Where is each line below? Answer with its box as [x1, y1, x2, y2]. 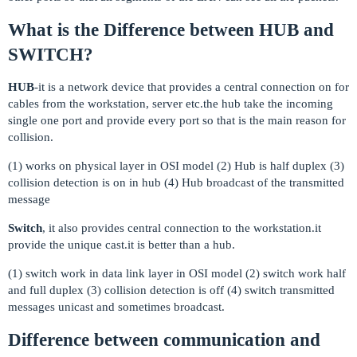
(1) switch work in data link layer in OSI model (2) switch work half [8, 267, 346, 280]
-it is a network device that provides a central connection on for [34, 80, 349, 94]
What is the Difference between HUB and [8, 20, 334, 41]
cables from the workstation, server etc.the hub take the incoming [8, 97, 333, 111]
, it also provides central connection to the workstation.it [42, 222, 321, 235]
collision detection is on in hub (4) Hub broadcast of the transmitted [8, 176, 344, 190]
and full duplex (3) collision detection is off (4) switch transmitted [8, 284, 335, 297]
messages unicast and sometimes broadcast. [8, 300, 225, 314]
